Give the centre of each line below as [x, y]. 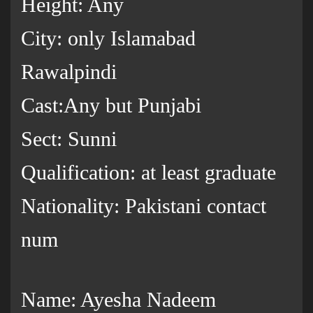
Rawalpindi [69, 72]
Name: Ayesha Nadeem [118, 300]
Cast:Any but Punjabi [111, 105]
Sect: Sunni [69, 139]
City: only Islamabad [108, 38]
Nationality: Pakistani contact [144, 206]
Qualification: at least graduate [148, 173]
